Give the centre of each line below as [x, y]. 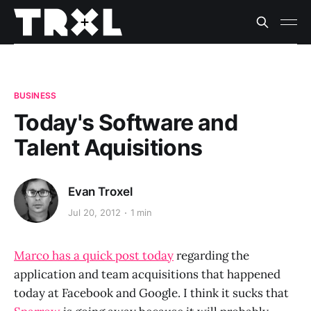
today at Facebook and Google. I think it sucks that [151, 293]
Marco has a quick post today [94, 255]
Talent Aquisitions [108, 148]
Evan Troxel [101, 191]
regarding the [211, 255]
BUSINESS [35, 95]
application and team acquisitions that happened [147, 274]
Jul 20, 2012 [94, 213]
